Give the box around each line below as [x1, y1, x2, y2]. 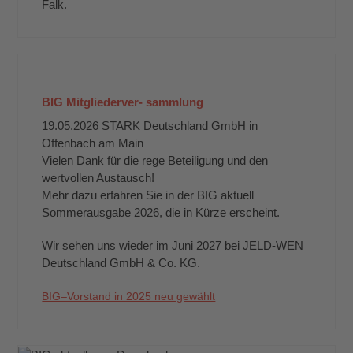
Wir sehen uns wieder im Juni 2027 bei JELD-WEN [42, 238, 304, 252]
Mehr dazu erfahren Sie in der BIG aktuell [42, 188, 255, 202]
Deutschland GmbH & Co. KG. [42, 255, 201, 269]
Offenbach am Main [42, 136, 144, 150]
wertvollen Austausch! [42, 170, 155, 184]
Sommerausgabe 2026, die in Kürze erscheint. [42, 205, 281, 219]
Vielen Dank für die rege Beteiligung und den [42, 153, 269, 167]
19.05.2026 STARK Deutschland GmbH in [42, 118, 258, 132]
